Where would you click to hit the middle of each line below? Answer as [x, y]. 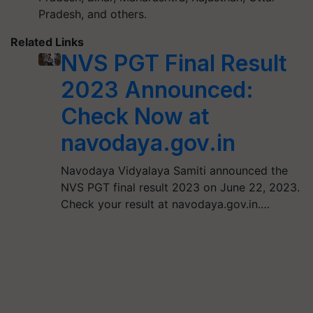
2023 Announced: [157, 89]
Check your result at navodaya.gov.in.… [165, 204]
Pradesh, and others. [93, 14]
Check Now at [135, 116]
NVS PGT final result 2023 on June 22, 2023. [180, 187]
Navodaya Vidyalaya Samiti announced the [174, 170]
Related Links [47, 42]
